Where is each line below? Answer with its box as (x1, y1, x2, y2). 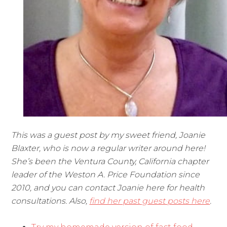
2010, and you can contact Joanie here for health (11, 183, 205, 193)
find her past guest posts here (89, 196, 210, 206)
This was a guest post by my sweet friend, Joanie (11, 130, 206, 140)
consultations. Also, (11, 196, 90, 206)
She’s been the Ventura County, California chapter (11, 157, 209, 167)
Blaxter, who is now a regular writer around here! (11, 143, 208, 154)
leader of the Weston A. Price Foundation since (11, 170, 200, 180)
